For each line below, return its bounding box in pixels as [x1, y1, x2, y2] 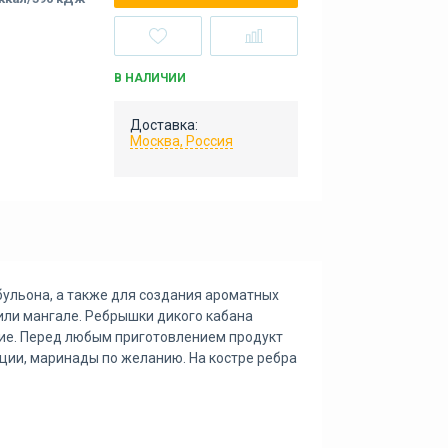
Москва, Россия [130, 133, 234, 149]
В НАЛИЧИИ [114, 71, 187, 85]
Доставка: [130, 117, 199, 133]
